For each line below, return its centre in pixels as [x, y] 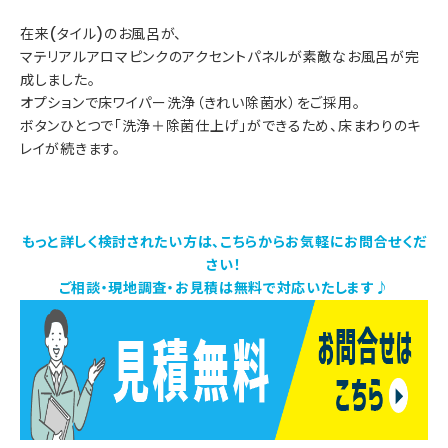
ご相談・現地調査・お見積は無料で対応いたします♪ [224, 287]
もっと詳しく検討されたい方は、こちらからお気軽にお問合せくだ [224, 241]
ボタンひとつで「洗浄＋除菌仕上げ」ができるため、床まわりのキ [220, 125]
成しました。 [58, 79]
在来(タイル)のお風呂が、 [101, 33]
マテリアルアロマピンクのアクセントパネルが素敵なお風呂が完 [220, 56]
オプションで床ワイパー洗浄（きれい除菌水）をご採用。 [190, 102]
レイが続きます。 [70, 148]
